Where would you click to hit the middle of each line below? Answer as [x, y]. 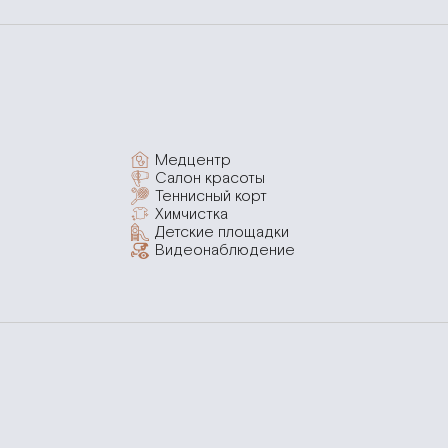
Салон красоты [210, 178]
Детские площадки [222, 232]
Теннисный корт [211, 196]
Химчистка [192, 214]
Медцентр [193, 160]
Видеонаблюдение [225, 250]
